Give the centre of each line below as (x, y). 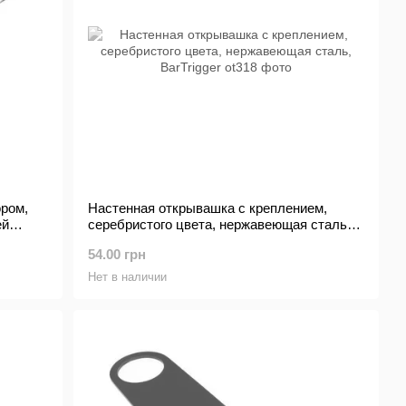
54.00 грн (117, 254)
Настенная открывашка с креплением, (208, 208)
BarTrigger (119, 241)
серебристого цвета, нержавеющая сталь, (220, 224)
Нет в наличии (128, 277)
